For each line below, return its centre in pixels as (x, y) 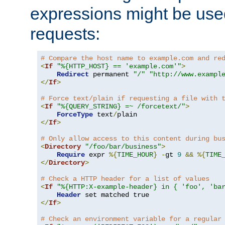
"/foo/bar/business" (123, 147)
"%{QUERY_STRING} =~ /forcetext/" (121, 107)
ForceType (75, 115)
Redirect (73, 75)
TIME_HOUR (135, 155)
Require (71, 155)
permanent (111, 75)
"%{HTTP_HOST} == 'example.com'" (119, 67)
